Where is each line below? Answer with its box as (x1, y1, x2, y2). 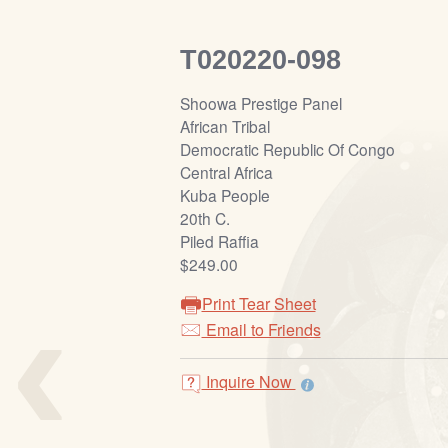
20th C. (179, 207, 230, 230)
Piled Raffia (179, 230, 259, 253)
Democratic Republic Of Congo (179, 138, 395, 161)
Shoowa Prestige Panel (179, 92, 342, 115)
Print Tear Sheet (201, 292, 316, 316)
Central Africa (179, 161, 273, 184)
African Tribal (179, 115, 270, 138)
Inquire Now (201, 370, 296, 394)
